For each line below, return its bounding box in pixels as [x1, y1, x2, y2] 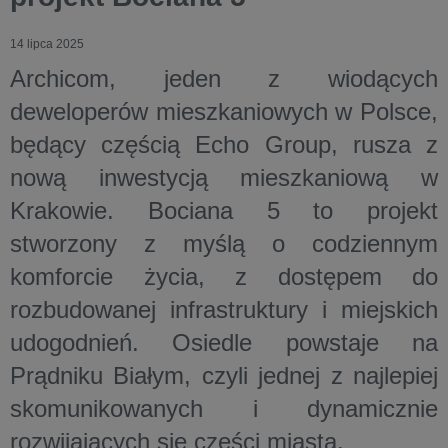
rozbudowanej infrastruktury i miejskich [10, 296, 438, 323]
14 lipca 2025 [10, 37, 84, 51]
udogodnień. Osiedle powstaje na [10, 329, 438, 356]
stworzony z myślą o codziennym [10, 230, 438, 257]
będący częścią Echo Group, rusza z [10, 131, 438, 158]
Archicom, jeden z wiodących [10, 65, 438, 92]
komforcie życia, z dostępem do [10, 263, 438, 290]
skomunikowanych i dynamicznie [10, 395, 438, 422]
